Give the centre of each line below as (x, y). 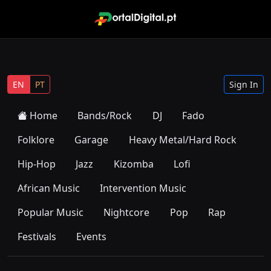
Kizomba (133, 164)
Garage (92, 139)
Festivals (37, 236)
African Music (48, 188)
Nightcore (127, 212)
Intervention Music (143, 188)
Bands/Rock (105, 115)
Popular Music (50, 212)
